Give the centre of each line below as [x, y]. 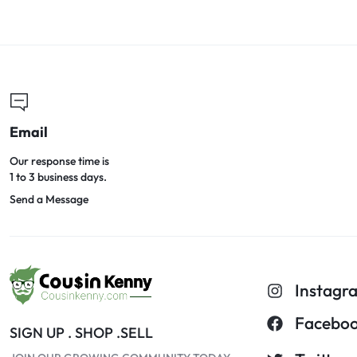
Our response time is [59, 161]
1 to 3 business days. [58, 177]
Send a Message [49, 199]
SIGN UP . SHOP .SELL [81, 332]
